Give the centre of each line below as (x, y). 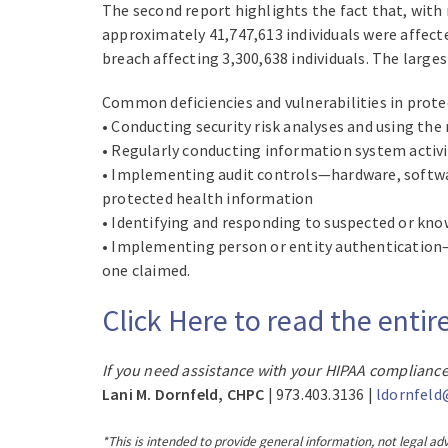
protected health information (208, 198)
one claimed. (146, 270)
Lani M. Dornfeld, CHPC (183, 394)
